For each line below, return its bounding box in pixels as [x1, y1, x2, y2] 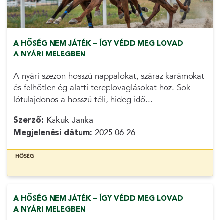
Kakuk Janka [43, 114, 93, 126]
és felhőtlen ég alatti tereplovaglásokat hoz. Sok [13, 82, 190, 94]
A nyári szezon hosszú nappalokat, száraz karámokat [13, 70, 204, 82]
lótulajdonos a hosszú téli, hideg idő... [13, 94, 153, 106]
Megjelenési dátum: [13, 127, 92, 138]
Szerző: [13, 114, 44, 126]
